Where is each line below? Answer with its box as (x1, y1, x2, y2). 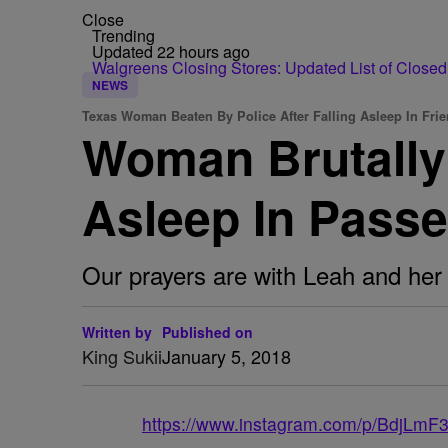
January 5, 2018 (162, 343, 291, 369)
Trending (92, 24, 155, 47)
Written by (82, 322, 152, 342)
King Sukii (82, 343, 162, 369)
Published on (162, 322, 253, 342)
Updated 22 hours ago (92, 40, 250, 63)
